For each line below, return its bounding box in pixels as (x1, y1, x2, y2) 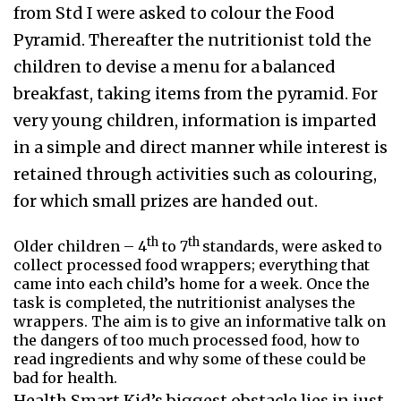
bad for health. (13, 369, 117, 388)
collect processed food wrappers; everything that (13, 256, 370, 275)
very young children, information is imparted (13, 110, 377, 131)
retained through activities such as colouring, (13, 164, 377, 184)
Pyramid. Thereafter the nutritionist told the (13, 30, 371, 50)
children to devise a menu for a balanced (13, 56, 336, 77)
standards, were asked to (202, 237, 382, 256)
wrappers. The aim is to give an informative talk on (13, 312, 386, 331)
